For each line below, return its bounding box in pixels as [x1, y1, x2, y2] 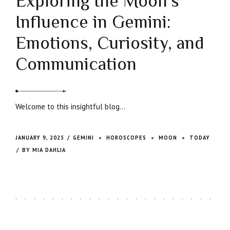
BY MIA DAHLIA [22, 146, 66, 154]
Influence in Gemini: [15, 12, 171, 32]
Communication [15, 54, 137, 74]
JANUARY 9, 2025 [15, 134, 64, 142]
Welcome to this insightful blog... [15, 102, 125, 112]
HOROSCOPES [106, 134, 147, 142]
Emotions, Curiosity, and [15, 33, 204, 53]
